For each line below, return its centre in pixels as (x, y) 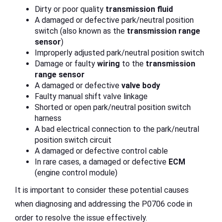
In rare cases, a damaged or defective (102, 162)
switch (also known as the (81, 31)
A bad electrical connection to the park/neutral (117, 129)
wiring (109, 63)
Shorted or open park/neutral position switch (113, 107)
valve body (141, 85)
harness (48, 118)
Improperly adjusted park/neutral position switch (119, 53)
